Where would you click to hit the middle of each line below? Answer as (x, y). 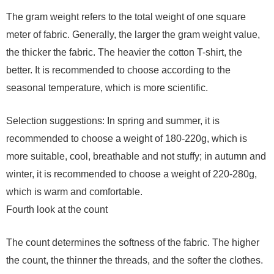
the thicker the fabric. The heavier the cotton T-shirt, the (124, 52)
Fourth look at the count (57, 209)
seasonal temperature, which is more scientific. (107, 87)
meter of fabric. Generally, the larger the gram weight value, (133, 34)
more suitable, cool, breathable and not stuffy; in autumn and (136, 156)
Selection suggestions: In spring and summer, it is (113, 120)
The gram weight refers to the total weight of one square (126, 17)
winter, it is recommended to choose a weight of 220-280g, (131, 174)
